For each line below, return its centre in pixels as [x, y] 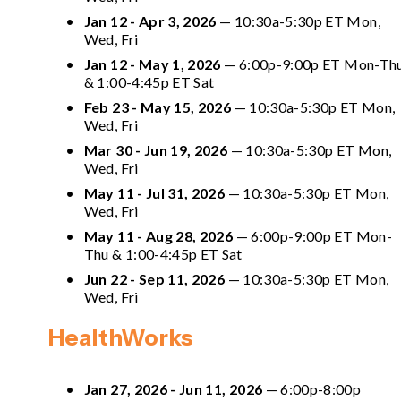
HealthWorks [120, 337]
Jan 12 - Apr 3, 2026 [150, 21]
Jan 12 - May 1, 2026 [152, 64]
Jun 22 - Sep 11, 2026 [154, 278]
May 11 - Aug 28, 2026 [158, 235]
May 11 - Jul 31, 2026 [154, 192]
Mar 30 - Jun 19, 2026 [156, 149]
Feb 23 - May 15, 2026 [158, 107]
